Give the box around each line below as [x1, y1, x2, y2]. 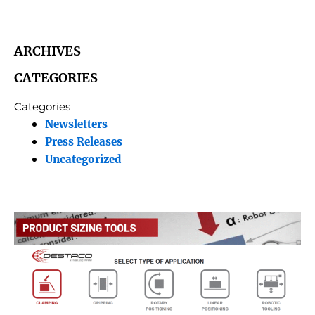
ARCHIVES [14, 42, 81, 59]
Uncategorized [44, 153, 121, 166]
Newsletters [44, 117, 108, 131]
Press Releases [44, 135, 122, 148]
